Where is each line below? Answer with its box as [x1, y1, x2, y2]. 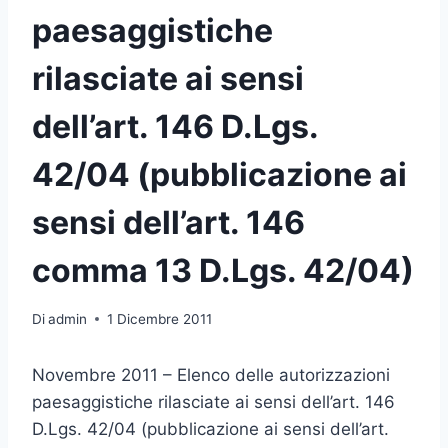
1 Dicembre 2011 [107, 310, 213, 327]
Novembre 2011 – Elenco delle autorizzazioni [32, 364, 390, 385]
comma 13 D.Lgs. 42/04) [32, 251, 414, 291]
